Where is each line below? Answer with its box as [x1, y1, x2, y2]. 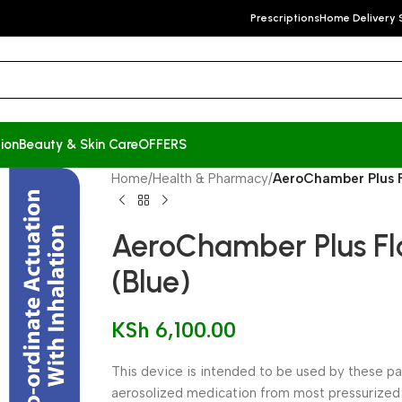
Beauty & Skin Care [19, 135, 138, 153]
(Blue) [111, 264, 192, 301]
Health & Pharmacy [153, 170, 269, 187]
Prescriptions [250, 12, 319, 24]
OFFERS [138, 135, 187, 153]
